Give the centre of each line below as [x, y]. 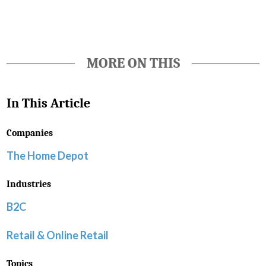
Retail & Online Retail [58, 235]
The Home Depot [47, 156]
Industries [29, 184]
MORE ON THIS [133, 63]
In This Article [48, 104]
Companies [30, 133]
